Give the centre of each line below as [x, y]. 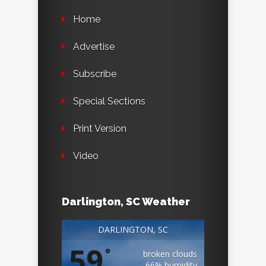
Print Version [100, 129]
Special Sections [109, 102]
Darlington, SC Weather [126, 202]
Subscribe [95, 74]
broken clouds [170, 254]
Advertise [94, 47]
